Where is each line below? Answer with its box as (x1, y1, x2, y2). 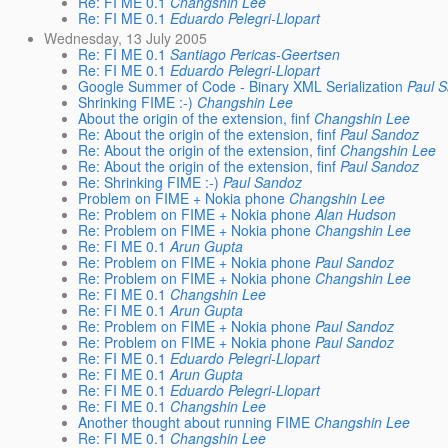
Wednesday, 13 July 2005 (44, 28, 208, 49)
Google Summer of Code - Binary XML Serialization (78, 76, 404, 97)
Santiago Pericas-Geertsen (170, 44, 341, 65)
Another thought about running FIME (78, 412, 311, 433)
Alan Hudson (315, 204, 397, 225)
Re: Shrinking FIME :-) (78, 172, 220, 193)
